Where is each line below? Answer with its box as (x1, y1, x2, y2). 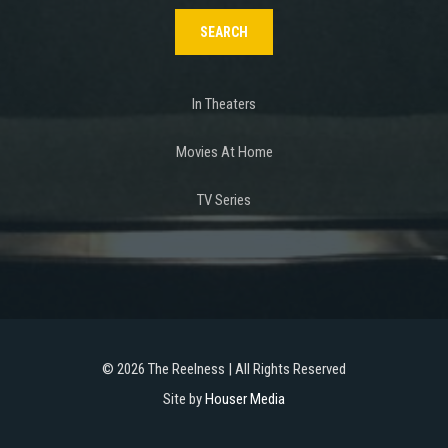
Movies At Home (175, 143, 273, 162)
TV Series (197, 191, 251, 210)
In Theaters (192, 95, 256, 114)
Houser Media (205, 390, 285, 409)
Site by (163, 390, 205, 409)
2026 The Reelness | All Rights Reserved (117, 360, 346, 379)
